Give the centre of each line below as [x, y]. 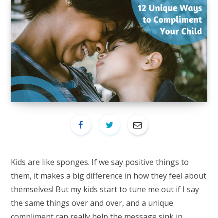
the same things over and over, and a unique [92, 203]
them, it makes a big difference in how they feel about [109, 175]
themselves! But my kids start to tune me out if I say [105, 189]
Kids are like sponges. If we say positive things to [100, 162]
